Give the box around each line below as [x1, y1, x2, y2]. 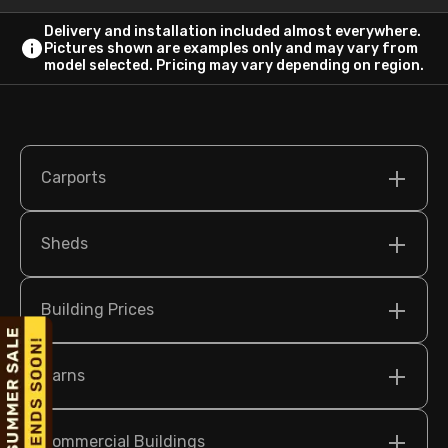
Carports [41, 167, 106, 187]
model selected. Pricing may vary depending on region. [43, 56, 424, 74]
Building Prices [41, 299, 154, 319]
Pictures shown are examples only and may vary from [43, 39, 418, 57]
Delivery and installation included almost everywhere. [43, 22, 421, 40]
